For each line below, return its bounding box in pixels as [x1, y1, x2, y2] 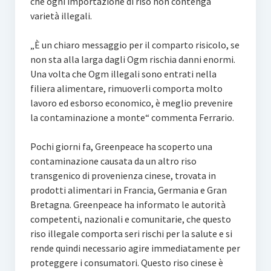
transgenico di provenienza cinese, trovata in [30, 169, 216, 181]
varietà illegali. [30, 10, 92, 22]
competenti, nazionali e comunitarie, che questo [30, 213, 231, 225]
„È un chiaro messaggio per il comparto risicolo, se [30, 39, 240, 51]
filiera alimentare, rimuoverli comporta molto [30, 82, 223, 94]
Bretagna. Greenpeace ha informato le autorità [30, 198, 226, 211]
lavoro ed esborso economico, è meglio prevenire [30, 97, 233, 109]
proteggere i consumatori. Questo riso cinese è [30, 256, 223, 269]
